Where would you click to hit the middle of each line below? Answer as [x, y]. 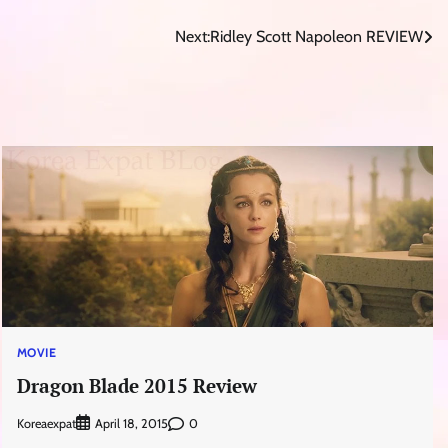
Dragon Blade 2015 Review [136, 386]
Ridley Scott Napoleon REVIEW [316, 37]
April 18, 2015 [131, 424]
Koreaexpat [46, 423]
